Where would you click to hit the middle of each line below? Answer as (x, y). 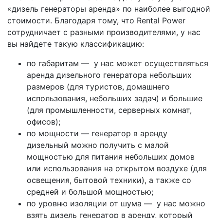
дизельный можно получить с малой (98, 145)
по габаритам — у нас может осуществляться (118, 63)
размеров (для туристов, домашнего (98, 86)
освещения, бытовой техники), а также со (109, 180)
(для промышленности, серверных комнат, (109, 110)
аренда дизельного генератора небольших (109, 75)
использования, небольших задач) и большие (115, 98)
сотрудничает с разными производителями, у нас (104, 32)
